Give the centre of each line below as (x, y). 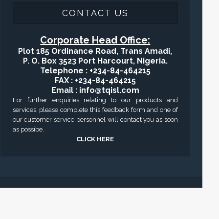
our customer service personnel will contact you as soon (95, 120)
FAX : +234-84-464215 (95, 81)
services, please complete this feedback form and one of (95, 110)
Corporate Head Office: (95, 40)
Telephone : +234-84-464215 (95, 71)
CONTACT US (95, 13)
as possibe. (28, 130)
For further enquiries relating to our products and (95, 100)
